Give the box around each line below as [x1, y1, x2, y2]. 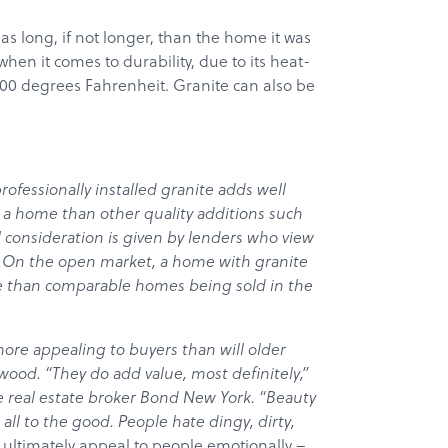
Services [174, 232, 274, 282]
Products [169, 196, 279, 246]
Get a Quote [148, 304, 300, 354]
